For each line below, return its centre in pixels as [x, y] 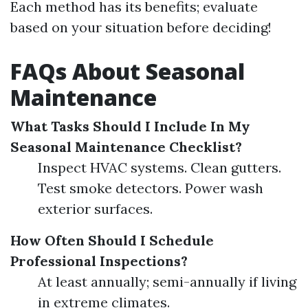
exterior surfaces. [95, 209]
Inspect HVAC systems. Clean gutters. [159, 167]
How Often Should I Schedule [112, 240]
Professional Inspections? [99, 261]
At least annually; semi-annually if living [167, 282]
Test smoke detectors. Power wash [151, 188]
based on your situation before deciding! [141, 27]
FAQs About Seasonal [128, 71]
